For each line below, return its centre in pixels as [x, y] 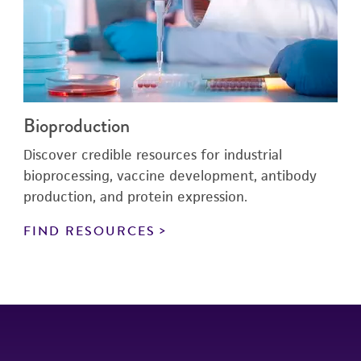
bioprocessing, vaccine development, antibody [170, 176]
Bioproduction [77, 126]
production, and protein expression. [135, 197]
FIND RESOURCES [89, 231]
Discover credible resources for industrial [153, 155]
